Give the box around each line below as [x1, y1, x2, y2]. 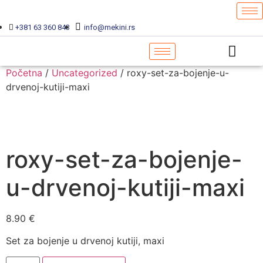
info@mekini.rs [84, 23, 135, 32]
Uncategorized [52, 67, 117, 79]
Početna [6, 67, 42, 79]
